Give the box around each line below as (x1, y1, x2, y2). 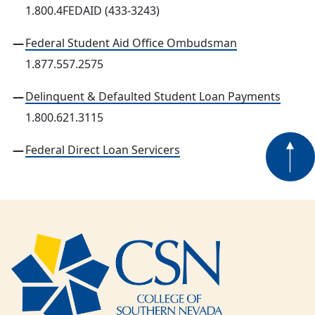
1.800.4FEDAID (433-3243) (25, 3, 160, 18)
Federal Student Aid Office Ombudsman (25, 35, 237, 51)
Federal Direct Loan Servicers (25, 142, 180, 157)
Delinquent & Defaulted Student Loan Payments (25, 89, 281, 104)
